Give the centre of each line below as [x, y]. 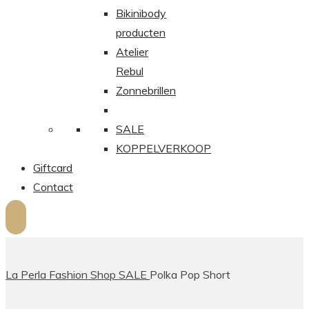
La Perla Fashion [47, 275]
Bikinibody [141, 13]
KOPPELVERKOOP [163, 148]
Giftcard [53, 168]
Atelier [132, 52]
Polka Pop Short [190, 275]
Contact [53, 187]
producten [141, 32]
